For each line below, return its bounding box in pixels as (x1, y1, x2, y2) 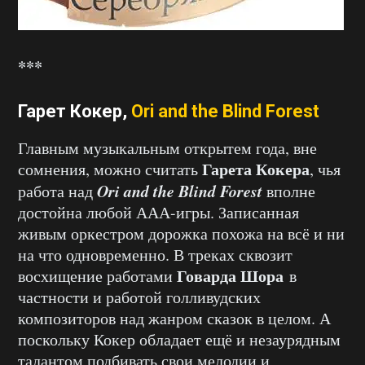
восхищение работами (18, 264, 177, 287)
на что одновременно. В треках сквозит (18, 243, 292, 266)
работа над (18, 179, 97, 202)
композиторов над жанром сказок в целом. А (18, 306, 331, 329)
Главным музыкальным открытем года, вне (18, 136, 317, 159)
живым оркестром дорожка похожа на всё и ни (18, 222, 345, 244)
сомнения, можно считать (18, 157, 202, 180)
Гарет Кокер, (18, 100, 131, 121)
